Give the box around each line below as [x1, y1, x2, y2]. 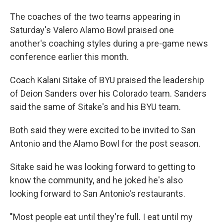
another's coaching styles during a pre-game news [10, 38, 208, 49]
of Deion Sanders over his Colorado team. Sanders [10, 88, 207, 99]
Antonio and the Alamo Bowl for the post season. [10, 138, 201, 149]
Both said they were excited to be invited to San [10, 125, 196, 135]
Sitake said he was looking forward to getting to [10, 162, 195, 172]
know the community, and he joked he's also [10, 175, 183, 185]
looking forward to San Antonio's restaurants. [10, 188, 185, 199]
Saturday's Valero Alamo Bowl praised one [10, 25, 174, 35]
